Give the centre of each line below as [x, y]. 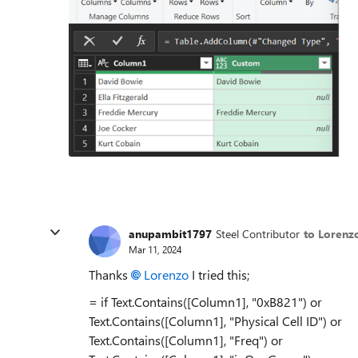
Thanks [110, 274]
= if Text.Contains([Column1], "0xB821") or [205, 301]
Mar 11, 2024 [155, 249]
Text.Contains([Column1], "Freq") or [186, 340]
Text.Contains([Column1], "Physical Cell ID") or [215, 320]
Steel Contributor [258, 234]
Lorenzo [166, 274]
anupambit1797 [170, 234]
